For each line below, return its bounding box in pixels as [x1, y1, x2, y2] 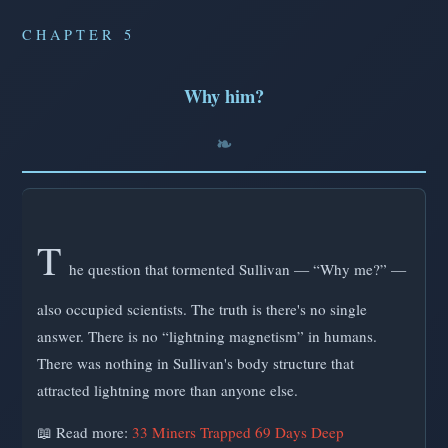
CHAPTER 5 [22, 25, 135, 45]
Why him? [184, 82, 264, 110]
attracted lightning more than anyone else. [37, 380, 298, 401]
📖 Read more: [37, 422, 132, 443]
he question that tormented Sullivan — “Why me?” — [69, 259, 406, 280]
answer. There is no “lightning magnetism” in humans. [37, 326, 377, 347]
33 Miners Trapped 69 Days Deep [132, 422, 344, 443]
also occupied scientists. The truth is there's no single [37, 299, 367, 320]
